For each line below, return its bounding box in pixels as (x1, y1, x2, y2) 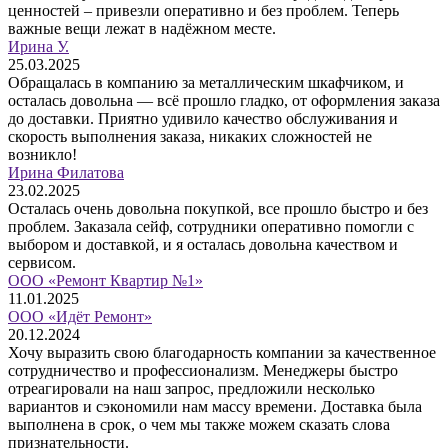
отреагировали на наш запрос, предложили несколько (8, 380, 375, 398)
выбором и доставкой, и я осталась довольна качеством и (8, 236, 398, 254)
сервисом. (8, 254, 76, 272)
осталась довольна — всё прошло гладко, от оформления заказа (8, 92, 440, 110)
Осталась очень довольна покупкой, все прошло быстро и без (8, 200, 428, 218)
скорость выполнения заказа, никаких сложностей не (8, 128, 372, 146)
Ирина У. (8, 38, 69, 56)
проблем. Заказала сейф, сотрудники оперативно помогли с (8, 218, 414, 236)
